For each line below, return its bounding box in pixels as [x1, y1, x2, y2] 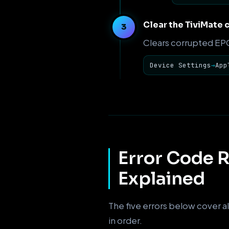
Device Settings [150, 61, 211, 70]
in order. [108, 215, 142, 226]
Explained [118, 168, 205, 190]
